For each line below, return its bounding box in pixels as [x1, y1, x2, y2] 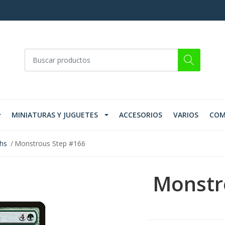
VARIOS [173, 110, 198, 120]
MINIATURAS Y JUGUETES [12, 110, 98, 120]
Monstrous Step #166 [14, 139, 85, 149]
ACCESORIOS [119, 110, 162, 120]
